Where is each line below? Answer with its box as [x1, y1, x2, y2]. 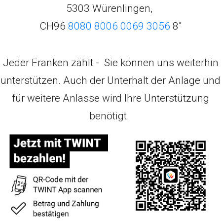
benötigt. [89, 110, 132, 122]
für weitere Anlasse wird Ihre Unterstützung [12, 92, 209, 105]
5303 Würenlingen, [66, 2, 155, 15]
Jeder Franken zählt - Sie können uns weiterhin [2, 57, 219, 69]
